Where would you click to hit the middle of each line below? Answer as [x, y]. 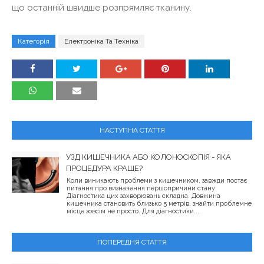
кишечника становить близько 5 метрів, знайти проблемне [159, 203]
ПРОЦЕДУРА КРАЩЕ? [104, 168]
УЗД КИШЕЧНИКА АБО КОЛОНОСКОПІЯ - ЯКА [148, 157]
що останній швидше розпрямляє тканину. [102, 7]
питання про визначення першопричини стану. [142, 188]
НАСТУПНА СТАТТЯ [132, 130]
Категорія [34, 41]
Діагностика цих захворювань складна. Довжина [143, 196]
